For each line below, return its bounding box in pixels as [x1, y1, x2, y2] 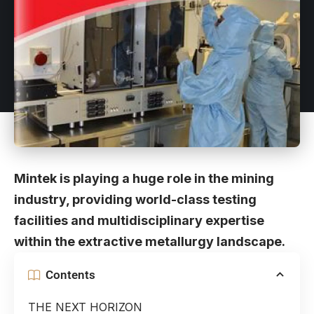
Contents [46, 267, 95, 282]
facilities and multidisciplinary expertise [14, 213, 264, 228]
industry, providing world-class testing [14, 192, 257, 207]
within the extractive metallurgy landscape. [14, 234, 285, 250]
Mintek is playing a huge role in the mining [14, 171, 274, 186]
